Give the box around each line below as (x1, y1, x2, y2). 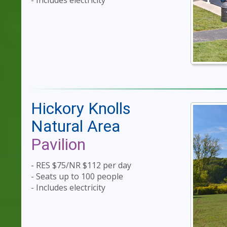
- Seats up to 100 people (31, 171, 123, 182)
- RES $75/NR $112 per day (31, 160, 131, 171)
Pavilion (31, 134, 86, 154)
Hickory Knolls (31, 98, 131, 118)
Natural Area (31, 116, 120, 136)
